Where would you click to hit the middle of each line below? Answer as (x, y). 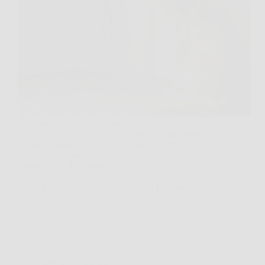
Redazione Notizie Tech (86, 188)
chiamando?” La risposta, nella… (80, 165)
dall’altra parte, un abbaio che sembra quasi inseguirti (117, 133)
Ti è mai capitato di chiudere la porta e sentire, (103, 122)
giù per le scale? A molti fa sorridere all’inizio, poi (110, 144)
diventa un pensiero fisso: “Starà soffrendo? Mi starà (115, 154)
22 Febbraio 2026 (177, 188)
